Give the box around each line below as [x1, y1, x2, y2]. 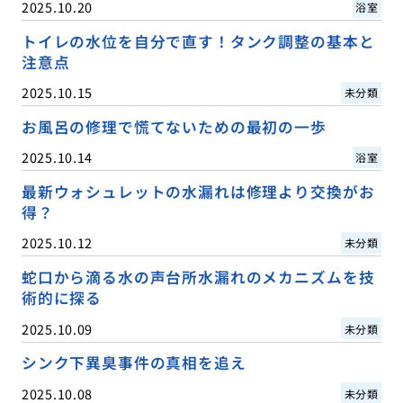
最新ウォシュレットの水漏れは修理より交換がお [21, 181, 375, 203]
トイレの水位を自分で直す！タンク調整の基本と [21, 31, 375, 53]
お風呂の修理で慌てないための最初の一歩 [21, 116, 327, 139]
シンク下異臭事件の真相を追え [21, 352, 246, 374]
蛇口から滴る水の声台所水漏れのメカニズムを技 [21, 266, 375, 289]
